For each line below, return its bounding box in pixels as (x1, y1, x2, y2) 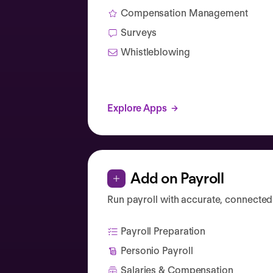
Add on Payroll (130, 169, 224, 187)
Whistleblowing (121, 46, 190, 58)
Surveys (121, 27, 157, 38)
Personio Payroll (121, 245, 193, 257)
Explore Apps (107, 102, 167, 114)
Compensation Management (121, 7, 248, 19)
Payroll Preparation (121, 225, 206, 237)
